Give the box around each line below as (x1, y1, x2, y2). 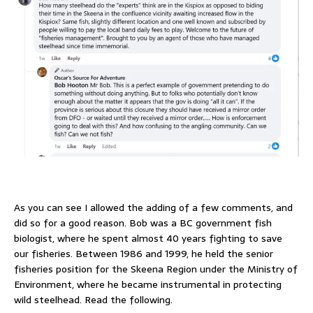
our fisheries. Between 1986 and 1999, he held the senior (14, 245, 273, 261)
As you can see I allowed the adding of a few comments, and (14, 199, 293, 215)
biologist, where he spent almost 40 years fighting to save (14, 230, 282, 246)
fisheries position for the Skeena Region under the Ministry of (14, 261, 298, 277)
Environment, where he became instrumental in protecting (14, 276, 282, 292)
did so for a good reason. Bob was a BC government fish (14, 214, 272, 231)
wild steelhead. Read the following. (14, 291, 173, 307)
